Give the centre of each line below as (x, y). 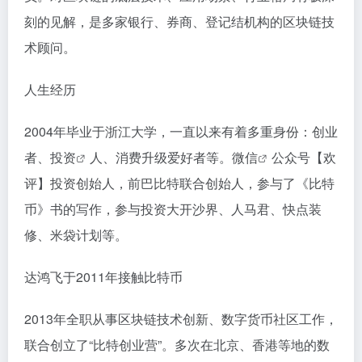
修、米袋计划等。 (76, 235)
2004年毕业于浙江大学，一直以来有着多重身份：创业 (181, 131)
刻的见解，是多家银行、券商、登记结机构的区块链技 (179, 21)
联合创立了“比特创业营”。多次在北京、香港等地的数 (177, 345)
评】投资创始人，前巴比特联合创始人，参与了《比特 (179, 183)
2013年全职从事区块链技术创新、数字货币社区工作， (181, 319)
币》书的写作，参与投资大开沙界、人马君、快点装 (173, 209)
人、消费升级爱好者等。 (161, 157)
